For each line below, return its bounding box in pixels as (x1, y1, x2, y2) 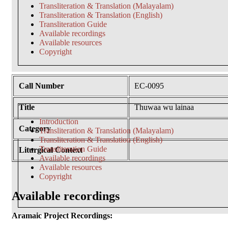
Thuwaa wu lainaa (134, 102, 194, 111)
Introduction (39, 117, 78, 126)
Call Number (19, 81, 64, 90)
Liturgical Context (19, 145, 82, 154)
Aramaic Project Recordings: (12, 211, 112, 220)
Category (19, 124, 51, 133)
